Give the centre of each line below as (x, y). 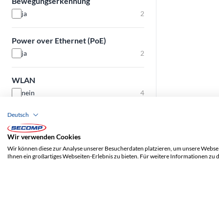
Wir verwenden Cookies (44, 137)
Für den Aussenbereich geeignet (68, 120)
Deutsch (18, 115)
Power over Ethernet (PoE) (59, 40)
